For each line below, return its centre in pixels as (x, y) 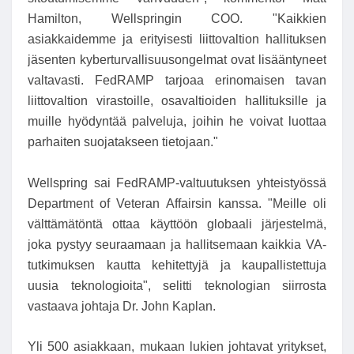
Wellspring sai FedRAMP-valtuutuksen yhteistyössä (177, 183)
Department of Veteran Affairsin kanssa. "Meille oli (177, 203)
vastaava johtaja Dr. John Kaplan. (122, 306)
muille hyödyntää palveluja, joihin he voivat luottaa (177, 121)
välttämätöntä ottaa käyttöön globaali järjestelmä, (177, 224)
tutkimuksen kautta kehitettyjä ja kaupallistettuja (177, 265)
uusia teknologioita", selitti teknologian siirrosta (177, 285)
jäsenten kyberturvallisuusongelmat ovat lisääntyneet (177, 59)
